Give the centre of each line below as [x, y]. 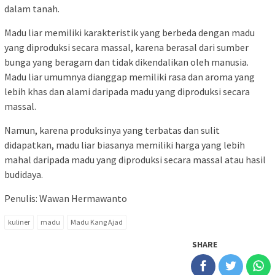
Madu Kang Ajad [97, 222]
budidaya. [24, 175]
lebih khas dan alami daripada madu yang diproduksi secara [127, 92]
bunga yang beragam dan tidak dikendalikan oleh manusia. [126, 62]
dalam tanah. [32, 9]
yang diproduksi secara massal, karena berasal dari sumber [126, 48]
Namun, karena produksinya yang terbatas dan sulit [112, 130]
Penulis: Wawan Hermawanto [66, 199]
